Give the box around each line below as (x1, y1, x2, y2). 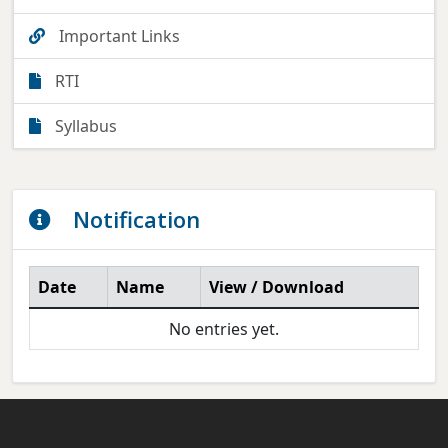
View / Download (209, 275, 344, 298)
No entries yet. (169, 317, 279, 340)
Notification (67, 203, 200, 234)
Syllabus (51, 114, 117, 137)
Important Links (55, 24, 180, 47)
